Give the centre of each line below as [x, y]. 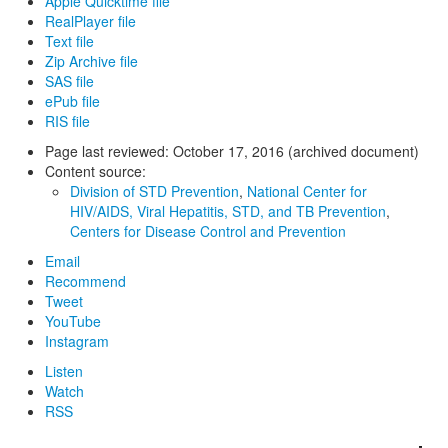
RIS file [67, 120]
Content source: [95, 170]
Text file [69, 40]
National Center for [307, 190]
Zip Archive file [91, 60]
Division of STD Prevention [154, 190]
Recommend [85, 280]
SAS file [69, 80]
